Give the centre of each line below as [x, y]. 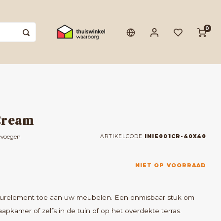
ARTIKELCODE [121, 136]
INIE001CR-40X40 [174, 136]
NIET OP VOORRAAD [171, 166]
